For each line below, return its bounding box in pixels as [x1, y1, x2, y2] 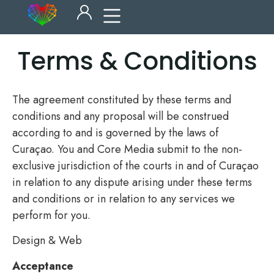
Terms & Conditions [17, 44, 257, 78]
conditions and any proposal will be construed [12, 108, 229, 124]
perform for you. [12, 207, 91, 223]
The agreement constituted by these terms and [12, 92, 231, 108]
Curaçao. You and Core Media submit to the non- [12, 141, 242, 157]
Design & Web [12, 232, 82, 249]
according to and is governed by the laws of [12, 125, 218, 141]
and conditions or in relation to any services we [12, 191, 235, 207]
